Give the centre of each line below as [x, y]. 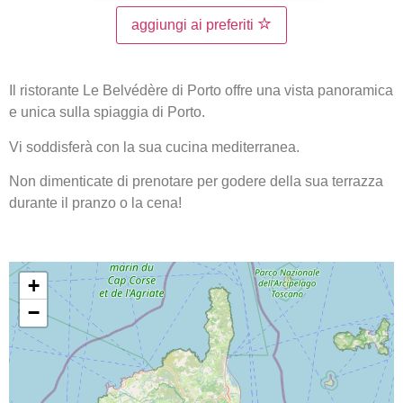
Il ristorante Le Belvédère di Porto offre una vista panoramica [201, 91]
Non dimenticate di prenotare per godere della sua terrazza [196, 182]
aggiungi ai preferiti [194, 25]
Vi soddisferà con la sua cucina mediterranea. [154, 147]
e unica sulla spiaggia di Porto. [107, 112]
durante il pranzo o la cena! [95, 203]
